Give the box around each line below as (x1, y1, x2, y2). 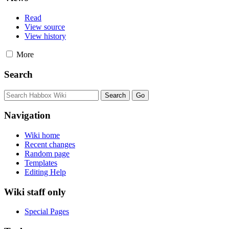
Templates (25, 158, 57, 167)
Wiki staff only (4, 186, 66, 197)
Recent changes (25, 140, 75, 149)
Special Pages (25, 207, 69, 216)
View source (25, 22, 65, 32)
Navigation (4, 110, 51, 121)
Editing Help (25, 167, 66, 176)
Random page (25, 149, 70, 158)
